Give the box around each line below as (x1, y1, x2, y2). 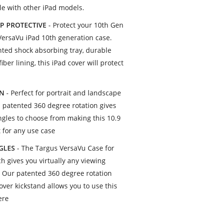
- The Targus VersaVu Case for (15, 143, 115, 153)
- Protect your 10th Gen (46, 20, 124, 30)
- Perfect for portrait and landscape (4, 88, 122, 97)
